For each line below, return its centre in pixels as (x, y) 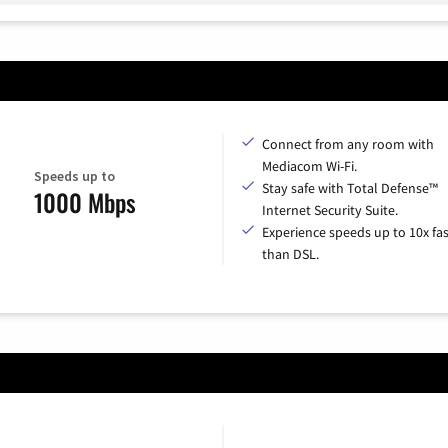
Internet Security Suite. (330, 209)
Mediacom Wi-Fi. (309, 165)
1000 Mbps (84, 202)
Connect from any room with (348, 143)
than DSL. (290, 253)
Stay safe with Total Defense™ (350, 187)
